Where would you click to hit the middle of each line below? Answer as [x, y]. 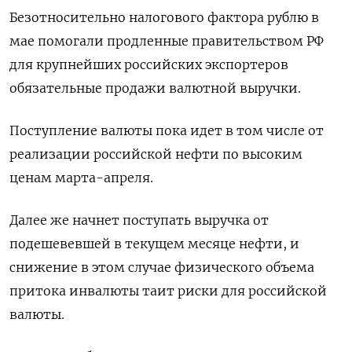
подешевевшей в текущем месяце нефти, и [154, 244]
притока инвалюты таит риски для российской [168, 291]
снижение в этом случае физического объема [162, 267]
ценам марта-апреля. [81, 178]
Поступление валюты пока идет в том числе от [167, 130]
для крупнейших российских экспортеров [149, 64]
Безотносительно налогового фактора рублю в [164, 17]
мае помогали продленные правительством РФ [167, 41]
